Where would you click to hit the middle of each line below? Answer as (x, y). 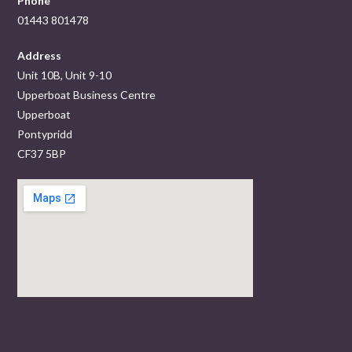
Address (40, 56)
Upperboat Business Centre (87, 95)
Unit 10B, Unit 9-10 (65, 75)
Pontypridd (45, 134)
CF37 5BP (42, 154)
